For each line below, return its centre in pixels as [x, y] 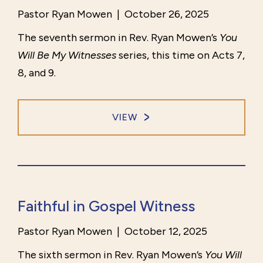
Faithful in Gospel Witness [106, 206]
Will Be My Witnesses [67, 55]
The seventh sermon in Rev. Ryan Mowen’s [119, 38]
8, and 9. [37, 73]
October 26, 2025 [166, 14]
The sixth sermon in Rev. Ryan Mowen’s [111, 255]
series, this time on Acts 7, [181, 55]
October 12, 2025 [165, 232]
